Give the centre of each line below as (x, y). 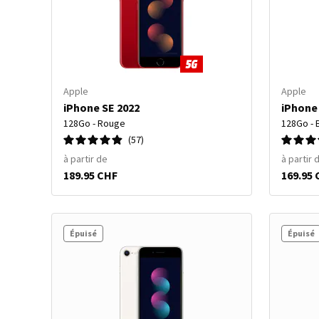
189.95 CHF (90, 175)
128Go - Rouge (94, 123)
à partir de (85, 159)
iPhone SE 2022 (101, 108)
